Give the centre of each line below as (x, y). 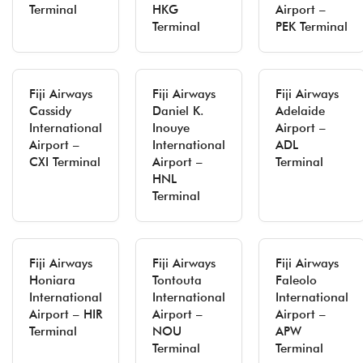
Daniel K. (178, 111)
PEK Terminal (312, 27)
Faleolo (296, 280)
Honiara (52, 280)
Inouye (171, 128)
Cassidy (50, 111)
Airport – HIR (66, 314)
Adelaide (300, 111)
